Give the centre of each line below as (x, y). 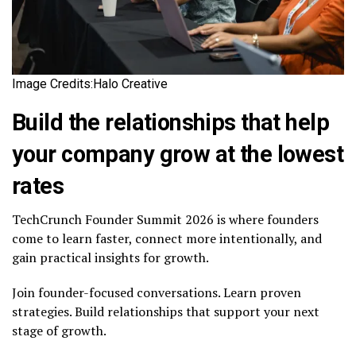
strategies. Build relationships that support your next (166, 311)
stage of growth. (59, 330)
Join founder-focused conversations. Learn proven (157, 292)
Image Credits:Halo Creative (90, 83)
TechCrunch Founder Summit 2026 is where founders (165, 219)
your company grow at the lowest (178, 154)
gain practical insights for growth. (110, 257)
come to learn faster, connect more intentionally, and (167, 238)
